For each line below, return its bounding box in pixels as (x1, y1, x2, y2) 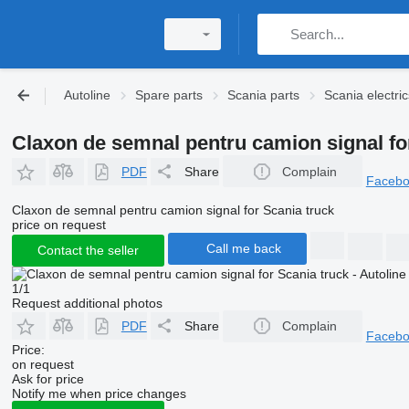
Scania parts (227, 88, 299, 102)
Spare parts (135, 88, 203, 102)
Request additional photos (11, 295, 163, 310)
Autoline (64, 88, 110, 102)
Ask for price (11, 372, 84, 386)
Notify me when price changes (11, 386, 186, 401)
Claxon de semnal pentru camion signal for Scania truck (11, 202, 334, 217)
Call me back (205, 241, 281, 256)
